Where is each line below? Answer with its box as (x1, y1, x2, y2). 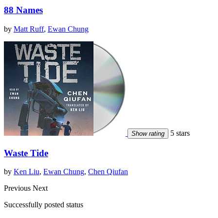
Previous (4, 184, 33, 193)
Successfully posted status (4, 200, 83, 209)
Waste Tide (4, 147, 48, 158)
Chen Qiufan (88, 167, 128, 176)
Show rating (131, 129, 164, 137)
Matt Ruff (14, 24, 44, 33)
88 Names (4, 5, 43, 16)
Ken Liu (14, 167, 39, 176)
